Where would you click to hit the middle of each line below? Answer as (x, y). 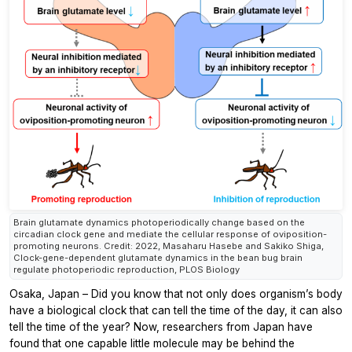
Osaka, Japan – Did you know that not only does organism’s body (176, 293)
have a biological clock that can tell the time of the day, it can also (176, 310)
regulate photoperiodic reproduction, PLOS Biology (126, 269)
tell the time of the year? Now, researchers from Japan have (161, 326)
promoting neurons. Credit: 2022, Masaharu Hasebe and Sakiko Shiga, (169, 246)
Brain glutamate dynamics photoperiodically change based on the (159, 222)
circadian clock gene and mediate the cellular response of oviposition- (170, 234)
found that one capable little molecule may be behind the (152, 343)
